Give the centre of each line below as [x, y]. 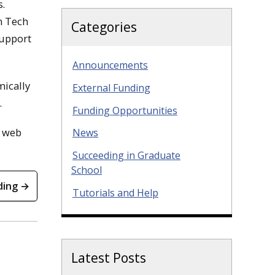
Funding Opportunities [125, 110]
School [87, 170]
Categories [104, 27]
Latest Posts [109, 258]
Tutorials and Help [115, 192]
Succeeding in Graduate [126, 156]
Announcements [110, 65]
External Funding [111, 87]
